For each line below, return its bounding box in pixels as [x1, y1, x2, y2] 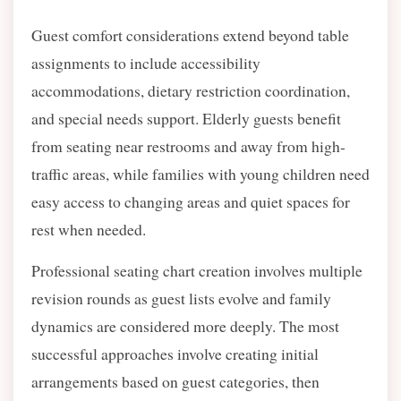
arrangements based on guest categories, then [31, 371, 320, 392]
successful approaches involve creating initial [31, 343, 319, 364]
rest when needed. [31, 218, 146, 240]
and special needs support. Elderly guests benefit [31, 107, 341, 129]
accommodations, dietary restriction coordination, [31, 80, 350, 101]
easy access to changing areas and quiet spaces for [31, 191, 350, 212]
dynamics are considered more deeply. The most [31, 315, 339, 337]
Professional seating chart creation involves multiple [31, 260, 363, 281]
